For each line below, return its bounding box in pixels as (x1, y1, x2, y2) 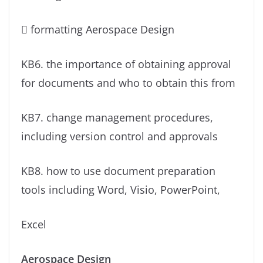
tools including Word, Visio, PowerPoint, (21, 183, 220, 197)
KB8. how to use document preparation (21, 164, 215, 178)
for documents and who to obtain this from (21, 76, 235, 90)
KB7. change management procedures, (21, 110, 213, 125)
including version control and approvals (21, 129, 218, 144)
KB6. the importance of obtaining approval (21, 57, 231, 72)
